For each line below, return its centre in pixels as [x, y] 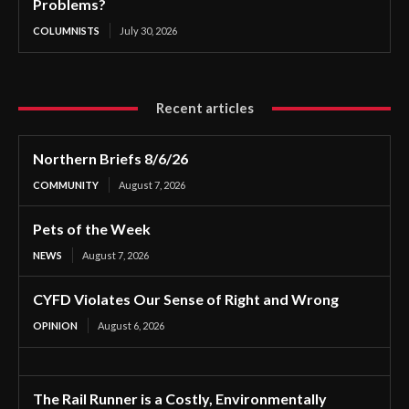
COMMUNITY [66, 185]
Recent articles [204, 108]
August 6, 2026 [131, 325]
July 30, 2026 [148, 31]
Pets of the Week [92, 229]
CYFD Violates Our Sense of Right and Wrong [186, 299]
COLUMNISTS [66, 31]
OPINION [55, 325]
